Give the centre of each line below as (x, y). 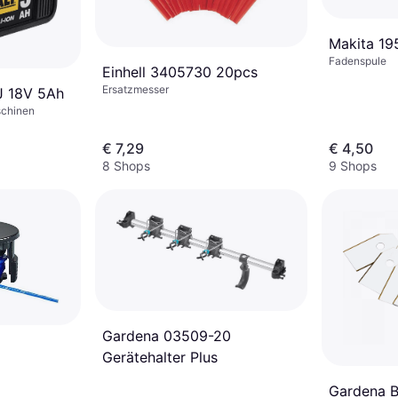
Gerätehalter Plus (160, 357)
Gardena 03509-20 (167, 335)
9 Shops (353, 165)
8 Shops (126, 165)
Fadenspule (358, 61)
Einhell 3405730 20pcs (180, 72)
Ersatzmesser (135, 90)
